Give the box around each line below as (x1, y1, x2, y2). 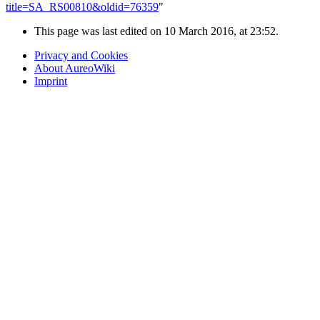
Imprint (34, 75, 67, 88)
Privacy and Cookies (34, 49, 128, 62)
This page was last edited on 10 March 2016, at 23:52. (34, 25, 279, 38)
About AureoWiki (34, 62, 115, 75)
